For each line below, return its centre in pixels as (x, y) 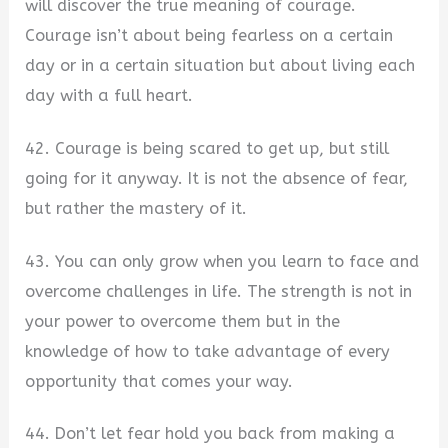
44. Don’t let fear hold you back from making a (210, 434)
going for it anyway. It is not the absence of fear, (217, 178)
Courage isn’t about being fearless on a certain (209, 36)
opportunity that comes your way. (159, 381)
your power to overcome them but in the (183, 321)
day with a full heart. (109, 96)
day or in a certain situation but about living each (220, 66)
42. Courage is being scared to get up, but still (207, 148)
